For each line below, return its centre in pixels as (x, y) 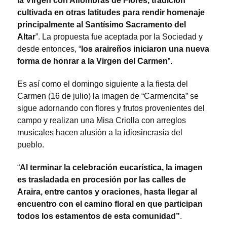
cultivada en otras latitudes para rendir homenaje (111, 13)
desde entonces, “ (49, 49)
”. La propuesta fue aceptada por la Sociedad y (119, 37)
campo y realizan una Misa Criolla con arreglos (102, 121)
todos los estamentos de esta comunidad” (99, 216)
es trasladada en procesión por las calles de (102, 180)
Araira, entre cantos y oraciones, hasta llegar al (107, 192)
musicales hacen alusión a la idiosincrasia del (100, 133)
